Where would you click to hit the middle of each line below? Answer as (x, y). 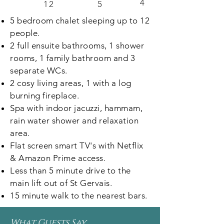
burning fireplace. (45, 95)
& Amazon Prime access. (58, 158)
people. (25, 33)
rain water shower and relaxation (74, 120)
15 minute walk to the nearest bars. (79, 195)
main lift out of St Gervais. (61, 183)
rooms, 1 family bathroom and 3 (73, 58)
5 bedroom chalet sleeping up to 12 (80, 20)
